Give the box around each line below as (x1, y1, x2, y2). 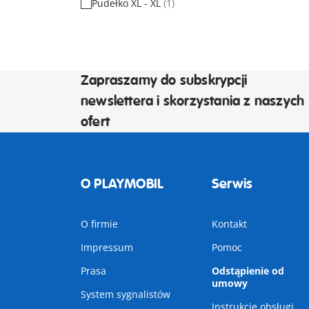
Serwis (211, 175, 253, 192)
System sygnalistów (81, 288, 170, 301)
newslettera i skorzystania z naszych (81, 92, 305, 110)
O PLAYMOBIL (81, 175, 164, 192)
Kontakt (211, 217, 247, 230)
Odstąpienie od (211, 264, 284, 277)
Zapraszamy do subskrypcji (81, 72, 247, 89)
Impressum (81, 241, 133, 254)
